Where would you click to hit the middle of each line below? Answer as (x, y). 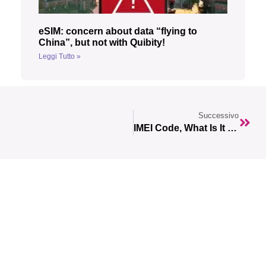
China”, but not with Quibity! (102, 43)
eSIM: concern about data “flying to (118, 31)
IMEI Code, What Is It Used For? (232, 128)
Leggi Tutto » (60, 57)
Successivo (218, 116)
